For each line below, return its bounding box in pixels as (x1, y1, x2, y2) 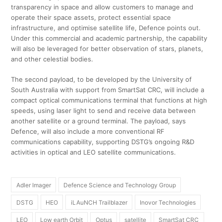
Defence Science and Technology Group (63, 181, 176, 189)
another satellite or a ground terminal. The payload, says (11, 117, 186, 125)
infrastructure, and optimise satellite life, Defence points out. (11, 24, 201, 32)
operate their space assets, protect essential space (11, 13, 171, 22)
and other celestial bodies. (11, 55, 94, 63)
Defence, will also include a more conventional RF (11, 127, 165, 136)
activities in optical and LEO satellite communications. (11, 148, 176, 157)
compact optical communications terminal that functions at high (11, 96, 208, 105)
